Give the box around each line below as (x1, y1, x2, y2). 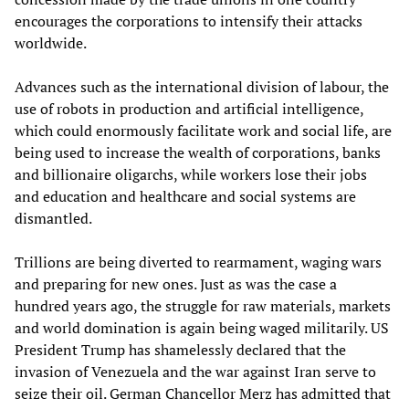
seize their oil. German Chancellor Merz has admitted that (15, 383, 391, 404)
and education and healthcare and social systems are (15, 186, 356, 207)
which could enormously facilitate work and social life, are (15, 121, 392, 142)
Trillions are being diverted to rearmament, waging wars (15, 252, 382, 273)
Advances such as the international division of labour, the (15, 77, 389, 98)
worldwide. (15, 33, 87, 54)
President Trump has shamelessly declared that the (15, 340, 346, 361)
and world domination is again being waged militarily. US (15, 318, 389, 339)
